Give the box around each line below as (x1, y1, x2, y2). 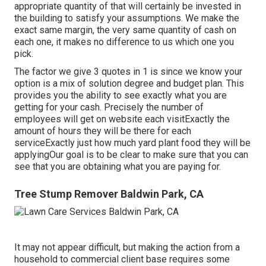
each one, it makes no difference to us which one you (14, 36, 234, 47)
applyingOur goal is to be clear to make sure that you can (14, 148, 248, 160)
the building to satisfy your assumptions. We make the (14, 12, 239, 24)
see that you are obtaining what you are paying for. (14, 160, 221, 172)
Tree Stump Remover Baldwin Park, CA (14, 187, 204, 200)
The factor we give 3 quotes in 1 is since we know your (14, 65, 242, 77)
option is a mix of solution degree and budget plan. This (14, 77, 244, 89)
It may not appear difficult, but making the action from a (14, 242, 240, 254)
